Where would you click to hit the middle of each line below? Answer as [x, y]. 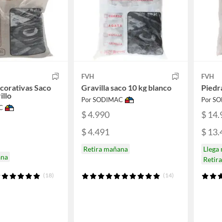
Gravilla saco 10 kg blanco [126, 88]
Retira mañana [106, 149]
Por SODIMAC [102, 100]
